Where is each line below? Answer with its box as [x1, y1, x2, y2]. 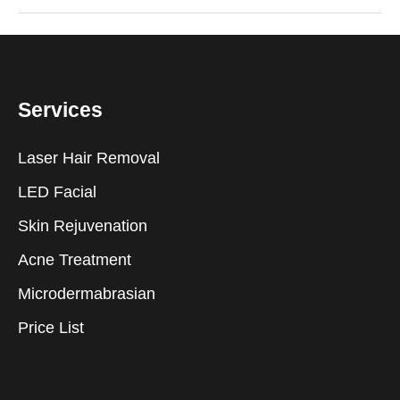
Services [18, 97, 103, 121]
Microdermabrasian [18, 284, 155, 303]
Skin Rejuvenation [18, 216, 147, 235]
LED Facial [18, 182, 96, 201]
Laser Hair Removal [18, 148, 160, 167]
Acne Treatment [18, 250, 131, 269]
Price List [18, 318, 84, 337]
